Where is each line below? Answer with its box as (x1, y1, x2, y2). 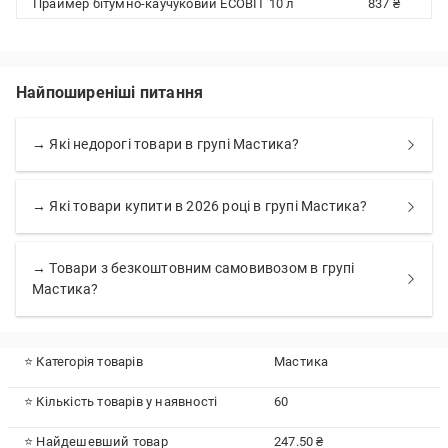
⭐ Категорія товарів (24, 354, 143, 369)
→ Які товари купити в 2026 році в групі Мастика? (32, 198, 368, 214)
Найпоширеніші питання (16, 83, 204, 102)
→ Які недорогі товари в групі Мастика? (32, 136, 300, 152)
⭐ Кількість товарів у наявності (24, 394, 218, 409)
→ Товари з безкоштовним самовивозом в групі (32, 260, 355, 276)
